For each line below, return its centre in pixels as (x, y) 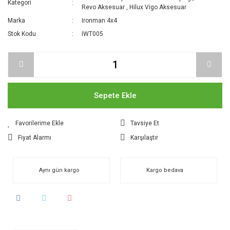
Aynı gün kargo (59, 170)
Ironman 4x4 (100, 20)
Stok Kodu (22, 34)
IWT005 (93, 34)
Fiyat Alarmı (35, 137)
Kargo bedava (165, 170)
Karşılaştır (144, 137)
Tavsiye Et (145, 123)
